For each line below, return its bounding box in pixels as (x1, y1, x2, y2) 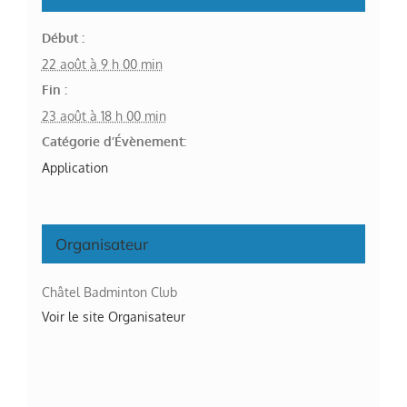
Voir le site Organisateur (41, 308, 185, 324)
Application (41, 159, 108, 175)
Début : (41, 29, 84, 45)
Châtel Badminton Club (41, 283, 177, 300)
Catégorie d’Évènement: (41, 133, 186, 149)
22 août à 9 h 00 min (41, 55, 163, 72)
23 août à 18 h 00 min (41, 107, 166, 124)
